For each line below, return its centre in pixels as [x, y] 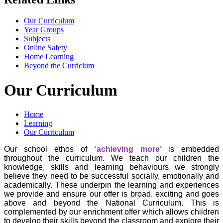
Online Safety [46, 48]
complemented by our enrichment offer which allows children [111, 212]
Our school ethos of [46, 149]
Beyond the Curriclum [59, 66]
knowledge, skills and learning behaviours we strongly [111, 167]
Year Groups [44, 30]
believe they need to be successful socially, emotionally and [111, 176]
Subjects [37, 39]
